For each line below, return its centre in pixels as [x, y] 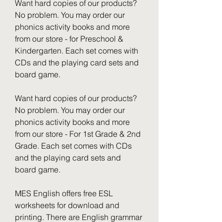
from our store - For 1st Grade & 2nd [78, 134]
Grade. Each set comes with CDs [73, 146]
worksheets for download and [67, 205]
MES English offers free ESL [64, 193]
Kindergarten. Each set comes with [77, 51]
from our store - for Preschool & [69, 39]
